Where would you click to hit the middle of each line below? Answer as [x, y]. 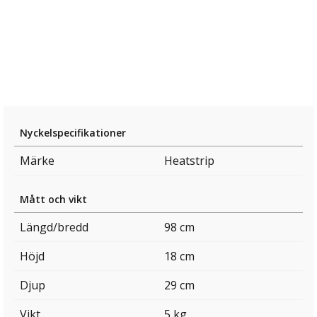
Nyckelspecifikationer [73, 133]
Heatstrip [189, 161]
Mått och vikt [53, 200]
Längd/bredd [54, 227]
